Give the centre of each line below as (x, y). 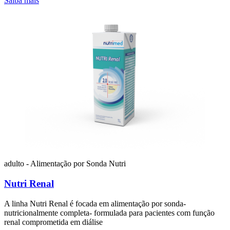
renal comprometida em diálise (53, 222)
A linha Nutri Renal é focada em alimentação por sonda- (95, 203)
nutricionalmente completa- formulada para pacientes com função (109, 213)
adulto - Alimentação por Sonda (56, 164)
